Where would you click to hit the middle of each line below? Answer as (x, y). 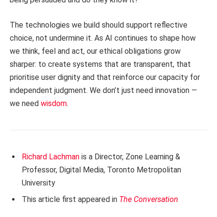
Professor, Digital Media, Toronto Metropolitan (101, 170)
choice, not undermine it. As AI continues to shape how (103, 38)
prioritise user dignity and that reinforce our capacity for (105, 77)
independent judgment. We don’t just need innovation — (103, 90)
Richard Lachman (52, 156)
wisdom (54, 103)
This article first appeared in (70, 199)
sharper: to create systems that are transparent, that (100, 64)
